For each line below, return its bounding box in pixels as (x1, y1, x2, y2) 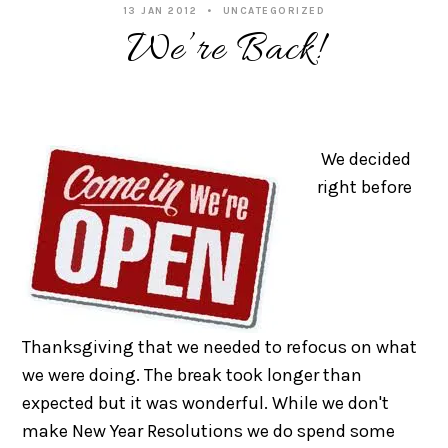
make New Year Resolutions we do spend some (22, 419, 396, 442)
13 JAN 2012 (122, 4, 198, 17)
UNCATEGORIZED (222, 4, 326, 17)
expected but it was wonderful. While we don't (22, 391, 390, 414)
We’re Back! (127, 23, 321, 77)
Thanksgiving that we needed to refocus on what (22, 335, 418, 358)
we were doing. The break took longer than (22, 363, 363, 386)
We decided (317, 147, 412, 170)
